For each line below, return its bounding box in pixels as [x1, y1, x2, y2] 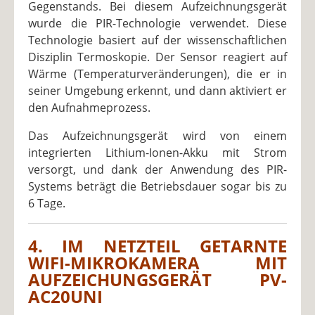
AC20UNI [28, 285, 103, 309]
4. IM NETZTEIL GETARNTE [28, 234, 287, 258]
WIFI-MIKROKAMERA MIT [28, 251, 287, 275]
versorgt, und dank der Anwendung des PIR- [28, 162, 287, 178]
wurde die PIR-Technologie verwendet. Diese [28, 15, 287, 32]
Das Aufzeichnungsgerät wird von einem [28, 128, 287, 144]
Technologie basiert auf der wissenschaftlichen [28, 32, 287, 49]
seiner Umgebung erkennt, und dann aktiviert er [28, 83, 287, 99]
